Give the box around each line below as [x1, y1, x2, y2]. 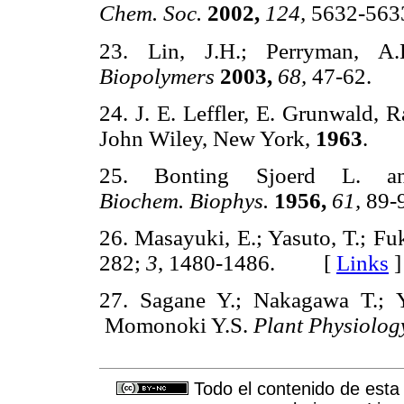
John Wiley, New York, [99, 125, 316, 151]
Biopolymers [99, 63, 215, 88]
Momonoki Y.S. [99, 313, 253, 338]
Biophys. [189, 188, 269, 213]
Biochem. [99, 188, 189, 213]
